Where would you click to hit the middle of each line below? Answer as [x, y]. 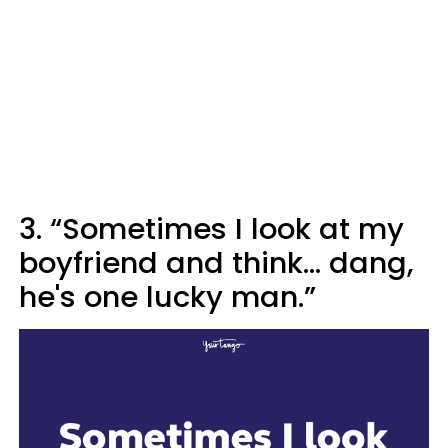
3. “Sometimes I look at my [211, 228]
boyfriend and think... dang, [216, 262]
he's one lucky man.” [167, 296]
